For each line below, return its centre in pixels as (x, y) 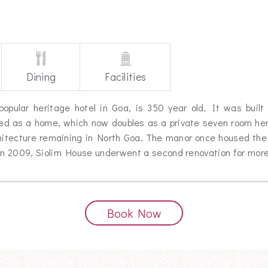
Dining (41, 77)
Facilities (126, 77)
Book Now (134, 213)
